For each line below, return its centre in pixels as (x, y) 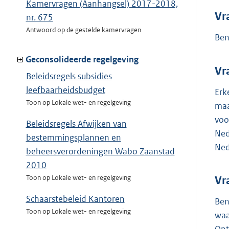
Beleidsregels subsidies (69, 76)
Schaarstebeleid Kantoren (75, 199)
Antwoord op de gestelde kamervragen (83, 30)
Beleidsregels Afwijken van (76, 124)
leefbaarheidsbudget (65, 90)
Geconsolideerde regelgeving (82, 60)
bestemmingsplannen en (73, 138)
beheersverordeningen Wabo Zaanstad (100, 152)
